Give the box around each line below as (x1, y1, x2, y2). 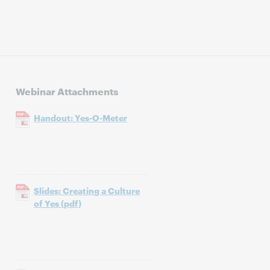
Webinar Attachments (16, 84, 119, 98)
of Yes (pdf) (34, 197, 82, 209)
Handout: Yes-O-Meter (34, 111, 128, 123)
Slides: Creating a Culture (34, 184, 140, 196)
